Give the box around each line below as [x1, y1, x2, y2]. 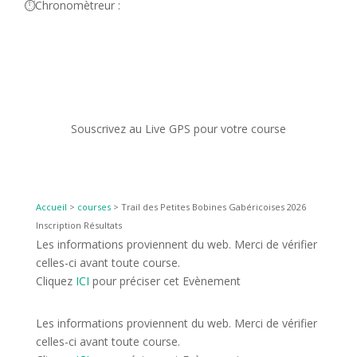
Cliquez [35, 273, 76, 288]
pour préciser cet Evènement [88, 273, 241, 288]
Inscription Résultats [35, 218, 122, 231]
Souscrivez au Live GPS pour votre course [71, 120, 286, 136]
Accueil [35, 200, 67, 213]
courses [76, 200, 111, 213]
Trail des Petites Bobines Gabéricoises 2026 [120, 200, 306, 213]
